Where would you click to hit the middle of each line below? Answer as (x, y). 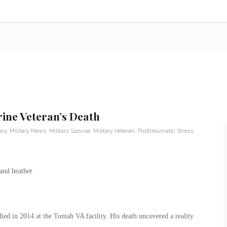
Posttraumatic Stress (165, 130)
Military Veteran (114, 130)
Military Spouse (69, 130)
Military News (28, 130)
